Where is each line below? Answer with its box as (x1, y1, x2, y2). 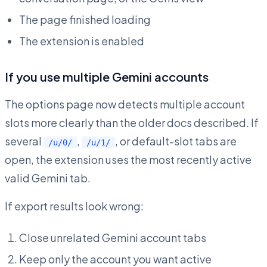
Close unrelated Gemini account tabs (19, 231, 206, 245)
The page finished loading (19, 13, 151, 27)
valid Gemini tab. (5, 171, 91, 185)
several (5, 134, 44, 148)
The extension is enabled (19, 34, 144, 48)
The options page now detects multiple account (5, 97, 245, 111)
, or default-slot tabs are (115, 134, 237, 148)
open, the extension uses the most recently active (5, 153, 252, 167)
